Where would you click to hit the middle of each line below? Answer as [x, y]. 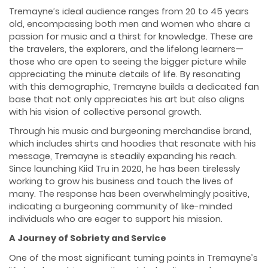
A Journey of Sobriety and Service [88, 238]
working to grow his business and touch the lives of [121, 182]
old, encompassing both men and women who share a [130, 24]
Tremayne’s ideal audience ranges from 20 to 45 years [129, 11]
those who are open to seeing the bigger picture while [128, 61]
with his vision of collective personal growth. [105, 112]
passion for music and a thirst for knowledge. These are [131, 36]
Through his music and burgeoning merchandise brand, [130, 131]
